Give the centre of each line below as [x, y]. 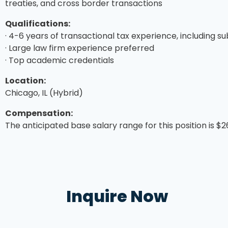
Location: [25, 80]
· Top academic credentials [60, 60]
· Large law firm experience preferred [80, 48]
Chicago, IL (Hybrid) [44, 93]
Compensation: [39, 113]
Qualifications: [38, 23]
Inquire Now [117, 196]
